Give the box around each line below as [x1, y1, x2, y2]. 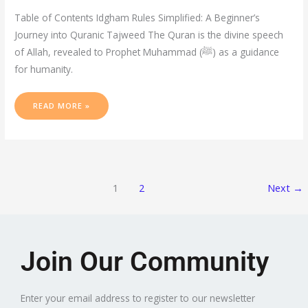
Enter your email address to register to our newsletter [21, 291, 255, 305]
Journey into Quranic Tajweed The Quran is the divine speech [14, 28, 284, 42]
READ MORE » [33, 100, 91, 111]
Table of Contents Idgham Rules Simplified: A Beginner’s [14, 11, 261, 25]
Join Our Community [21, 246, 269, 278]
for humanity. [14, 63, 74, 76]
